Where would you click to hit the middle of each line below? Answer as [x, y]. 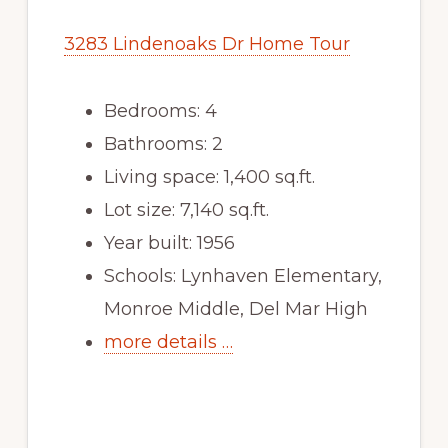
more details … [168, 342]
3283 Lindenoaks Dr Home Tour [206, 44]
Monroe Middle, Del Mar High [235, 309]
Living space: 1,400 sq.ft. [209, 177]
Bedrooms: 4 [160, 111]
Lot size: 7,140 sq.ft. [186, 210]
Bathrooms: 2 [163, 144]
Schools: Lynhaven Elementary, [242, 276]
